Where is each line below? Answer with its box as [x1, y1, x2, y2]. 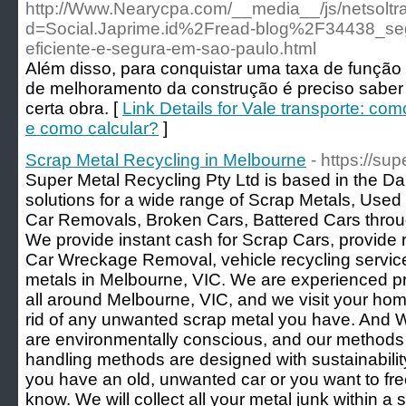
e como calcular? [25, 119, 159, 138]
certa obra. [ [25, 99, 122, 118]
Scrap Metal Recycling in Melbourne [25, 150, 306, 169]
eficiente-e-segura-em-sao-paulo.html [25, 39, 316, 58]
